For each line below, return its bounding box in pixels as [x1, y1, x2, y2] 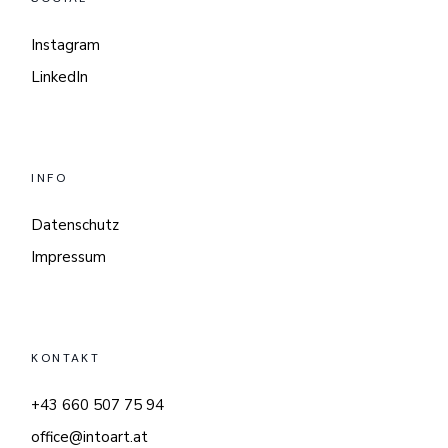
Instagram [31, 34, 101, 55]
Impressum [31, 246, 107, 267]
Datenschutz [31, 214, 120, 235]
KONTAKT [31, 349, 101, 366]
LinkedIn [31, 66, 89, 87]
